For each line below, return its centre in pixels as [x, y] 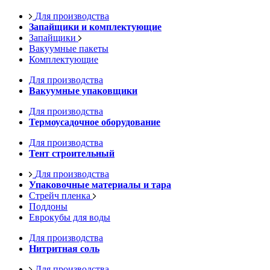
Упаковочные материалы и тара [100, 185]
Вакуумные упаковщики [83, 91]
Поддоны [48, 206]
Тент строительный [72, 153]
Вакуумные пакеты [69, 49]
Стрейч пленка [61, 196]
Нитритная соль [64, 249]
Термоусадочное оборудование [95, 122]
